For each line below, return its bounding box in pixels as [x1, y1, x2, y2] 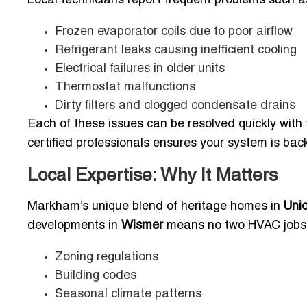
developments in [27, 219, 121, 232]
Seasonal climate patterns [55, 288, 201, 300]
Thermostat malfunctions [55, 81, 195, 93]
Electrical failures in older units [55, 62, 225, 75]
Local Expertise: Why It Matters [27, 167, 278, 184]
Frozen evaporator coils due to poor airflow [55, 25, 293, 38]
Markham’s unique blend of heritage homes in [27, 200, 284, 212]
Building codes [55, 269, 136, 282]
